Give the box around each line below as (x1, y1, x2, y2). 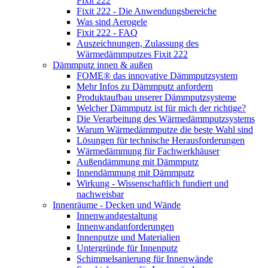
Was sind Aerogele (77, 17, 147, 28)
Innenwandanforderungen (77, 221, 174, 232)
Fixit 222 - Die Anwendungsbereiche (77, 6, 217, 17)
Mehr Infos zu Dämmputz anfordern (77, 81, 213, 92)
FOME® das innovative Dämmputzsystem (77, 71, 237, 81)
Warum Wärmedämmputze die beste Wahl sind (77, 124, 253, 135)
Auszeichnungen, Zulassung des (77, 38, 199, 49)
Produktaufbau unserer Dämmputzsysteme (77, 92, 236, 103)
